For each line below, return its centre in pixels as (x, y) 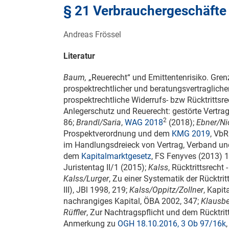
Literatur (79, 56)
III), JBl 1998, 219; (96, 190)
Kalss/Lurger (86, 179)
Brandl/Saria (99, 123)
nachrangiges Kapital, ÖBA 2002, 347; (132, 201)
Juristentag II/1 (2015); (106, 168)
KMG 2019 (191, 134)
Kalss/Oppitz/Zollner (166, 190)
